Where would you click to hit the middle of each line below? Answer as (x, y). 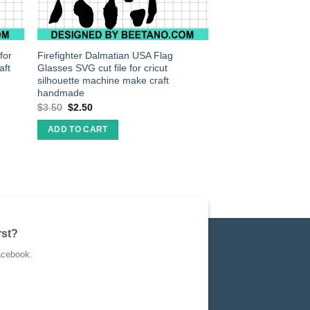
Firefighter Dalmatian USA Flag (106, 56)
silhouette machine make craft (103, 81)
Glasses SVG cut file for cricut (103, 68)
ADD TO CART (77, 130)
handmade (61, 93)
